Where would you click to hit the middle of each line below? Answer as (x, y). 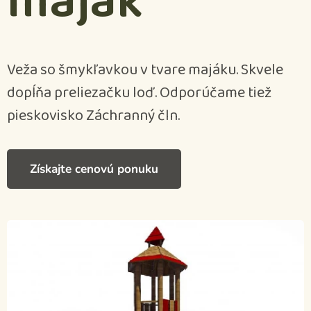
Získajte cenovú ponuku (94, 169)
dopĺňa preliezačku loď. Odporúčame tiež (139, 93)
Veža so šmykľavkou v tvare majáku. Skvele (145, 70)
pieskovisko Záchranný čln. (93, 116)
